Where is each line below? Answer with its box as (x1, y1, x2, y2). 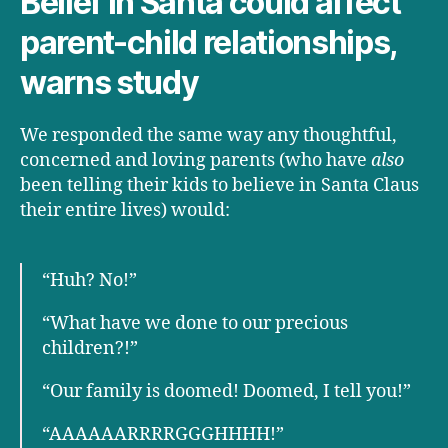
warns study (20, 63, 199, 103)
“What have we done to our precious (42, 312, 348, 336)
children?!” (42, 337, 138, 361)
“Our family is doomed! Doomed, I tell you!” (42, 380, 411, 404)
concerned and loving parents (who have (20, 149, 371, 173)
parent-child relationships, (20, 23, 398, 63)
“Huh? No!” (42, 269, 137, 293)
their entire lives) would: (20, 199, 230, 223)
